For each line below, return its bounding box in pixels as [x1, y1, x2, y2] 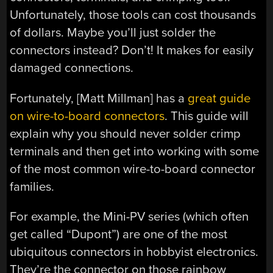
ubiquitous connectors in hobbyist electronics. [10, 244, 259, 260]
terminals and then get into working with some [10, 143, 260, 159]
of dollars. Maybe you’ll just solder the [10, 25, 216, 41]
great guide [188, 90, 251, 106]
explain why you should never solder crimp [10, 126, 241, 141]
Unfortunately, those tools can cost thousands [10, 7, 257, 23]
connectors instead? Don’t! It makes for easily [10, 43, 254, 58]
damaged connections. [10, 60, 134, 76]
